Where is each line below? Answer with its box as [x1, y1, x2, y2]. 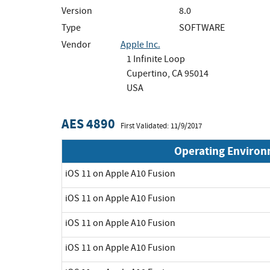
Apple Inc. [120, 38, 160, 51]
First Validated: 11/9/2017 [121, 121, 202, 131]
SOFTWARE [179, 21, 225, 34]
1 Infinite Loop [126, 52, 185, 65]
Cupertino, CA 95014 [126, 67, 209, 80]
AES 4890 [61, 114, 115, 133]
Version [61, 4, 92, 17]
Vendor [61, 38, 91, 51]
